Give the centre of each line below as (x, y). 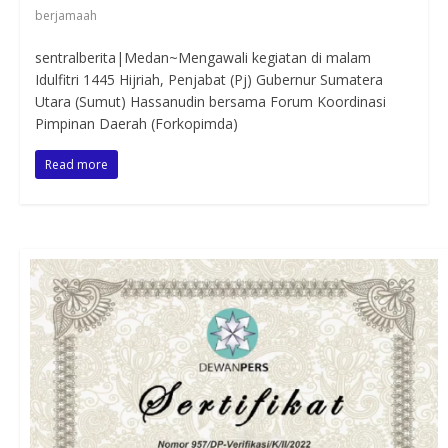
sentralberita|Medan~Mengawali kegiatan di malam (202, 57)
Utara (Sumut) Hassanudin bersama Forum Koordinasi (210, 101)
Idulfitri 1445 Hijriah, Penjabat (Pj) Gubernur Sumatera (208, 79)
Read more (76, 164)
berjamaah (65, 15)
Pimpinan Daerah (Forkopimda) (136, 123)
